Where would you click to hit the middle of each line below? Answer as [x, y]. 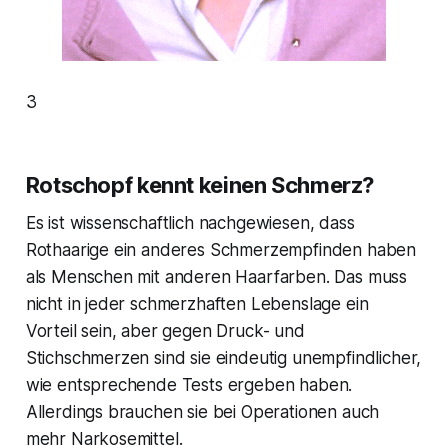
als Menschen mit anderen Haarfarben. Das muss [216, 277]
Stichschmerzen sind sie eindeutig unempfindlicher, [223, 358]
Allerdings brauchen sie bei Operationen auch [202, 412]
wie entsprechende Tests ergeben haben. [189, 385]
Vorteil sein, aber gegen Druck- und [165, 331]
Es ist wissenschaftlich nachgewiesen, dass [190, 223]
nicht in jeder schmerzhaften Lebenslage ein [197, 304]
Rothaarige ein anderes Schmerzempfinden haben [221, 250]
